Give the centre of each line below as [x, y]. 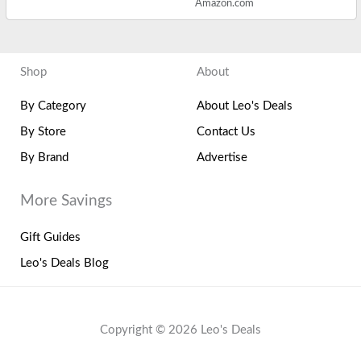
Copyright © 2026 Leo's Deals [180, 330]
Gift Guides [50, 238]
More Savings [66, 201]
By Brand [44, 158]
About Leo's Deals [245, 106]
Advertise [222, 158]
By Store [43, 132]
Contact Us [226, 132]
